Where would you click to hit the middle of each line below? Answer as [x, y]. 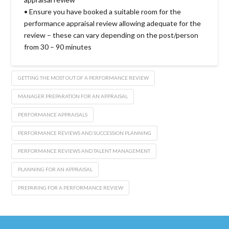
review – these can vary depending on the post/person [111, 35]
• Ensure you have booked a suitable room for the [103, 11]
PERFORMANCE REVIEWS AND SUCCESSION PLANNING [84, 133]
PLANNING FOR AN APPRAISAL [55, 169]
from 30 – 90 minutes [58, 47]
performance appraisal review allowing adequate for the [113, 23]
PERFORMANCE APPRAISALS [52, 114]
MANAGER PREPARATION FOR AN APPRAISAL [73, 96]
